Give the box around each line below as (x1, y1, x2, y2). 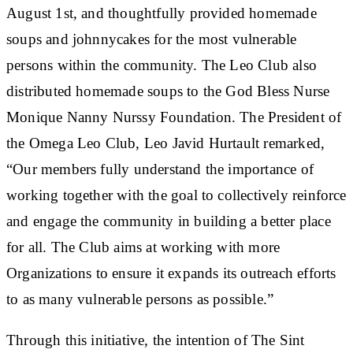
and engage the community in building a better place (6, 212, 331, 229)
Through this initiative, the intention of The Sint (6, 331, 305, 348)
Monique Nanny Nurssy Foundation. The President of (6, 108, 342, 125)
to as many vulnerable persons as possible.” (6, 290, 274, 307)
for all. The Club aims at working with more (6, 238, 281, 255)
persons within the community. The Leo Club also (6, 56, 317, 73)
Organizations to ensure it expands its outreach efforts (6, 264, 336, 281)
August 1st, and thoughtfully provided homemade (6, 4, 317, 21)
